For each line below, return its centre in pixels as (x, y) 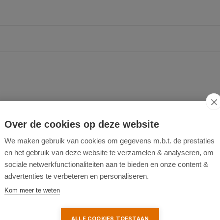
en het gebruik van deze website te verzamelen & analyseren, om (109, 152)
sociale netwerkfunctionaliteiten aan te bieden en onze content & (106, 164)
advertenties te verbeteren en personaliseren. (77, 176)
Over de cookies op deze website (82, 124)
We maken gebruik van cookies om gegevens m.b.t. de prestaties (110, 141)
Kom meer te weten (32, 190)
